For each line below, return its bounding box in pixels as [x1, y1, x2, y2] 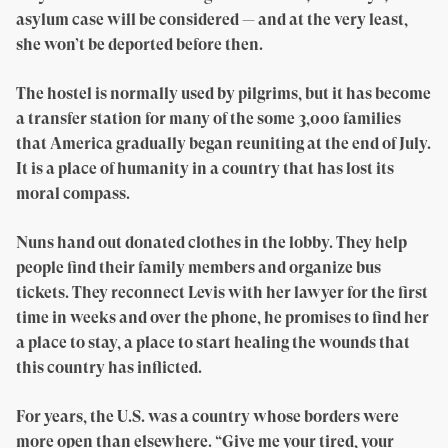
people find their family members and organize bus [16, 258, 381, 278]
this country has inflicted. [16, 358, 202, 378]
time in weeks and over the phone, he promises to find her [16, 308, 429, 328]
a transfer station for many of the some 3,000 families [16, 109, 401, 129]
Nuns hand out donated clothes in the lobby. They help [16, 233, 407, 253]
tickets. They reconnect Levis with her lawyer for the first [16, 283, 428, 303]
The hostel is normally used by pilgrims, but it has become [16, 84, 431, 104]
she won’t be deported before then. [16, 35, 263, 55]
